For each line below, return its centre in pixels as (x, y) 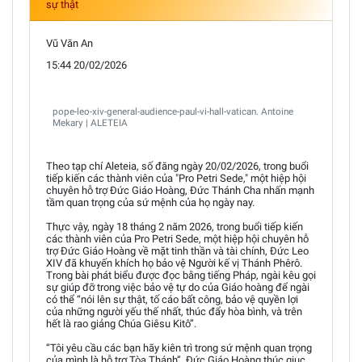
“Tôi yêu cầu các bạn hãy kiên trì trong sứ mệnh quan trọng (179, 347)
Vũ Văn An (69, 43)
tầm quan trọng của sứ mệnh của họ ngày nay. (150, 202)
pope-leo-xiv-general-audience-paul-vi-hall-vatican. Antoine (173, 111)
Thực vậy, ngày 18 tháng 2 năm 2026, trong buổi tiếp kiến (175, 226)
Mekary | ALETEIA (90, 122)
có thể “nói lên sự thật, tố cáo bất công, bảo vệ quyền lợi (172, 299)
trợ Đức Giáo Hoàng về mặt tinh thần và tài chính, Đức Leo (177, 250)
